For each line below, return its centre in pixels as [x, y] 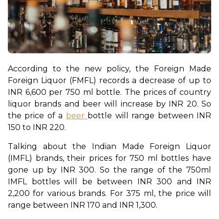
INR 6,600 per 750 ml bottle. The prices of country [109, 92]
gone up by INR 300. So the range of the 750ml [109, 170]
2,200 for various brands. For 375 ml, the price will [109, 194]
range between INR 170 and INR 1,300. [84, 205]
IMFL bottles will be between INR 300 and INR [109, 182]
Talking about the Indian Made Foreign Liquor [109, 147]
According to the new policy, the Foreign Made [109, 69]
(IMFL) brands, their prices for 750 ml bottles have [109, 158]
